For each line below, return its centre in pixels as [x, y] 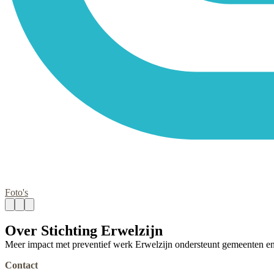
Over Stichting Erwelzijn [84, 231]
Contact [21, 265]
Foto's [17, 192]
